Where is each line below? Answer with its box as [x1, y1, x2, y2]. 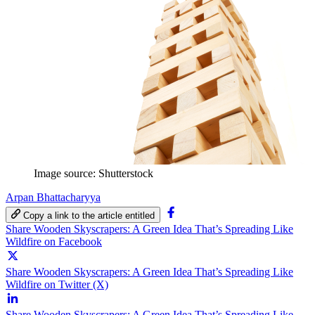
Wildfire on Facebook [6, 235, 102, 247]
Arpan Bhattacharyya [6, 191, 101, 203]
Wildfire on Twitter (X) [6, 278, 108, 290]
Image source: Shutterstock [34, 167, 153, 179]
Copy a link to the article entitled [23, 210, 155, 221]
